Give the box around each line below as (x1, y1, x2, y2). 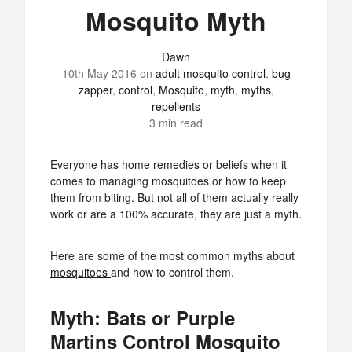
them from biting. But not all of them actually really (50, 189, 299, 205)
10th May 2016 (61, 65, 137, 81)
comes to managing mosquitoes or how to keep (50, 173, 286, 189)
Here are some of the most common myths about (50, 247, 295, 263)
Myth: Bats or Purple (50, 304, 235, 331)
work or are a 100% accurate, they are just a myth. (50, 206, 302, 222)
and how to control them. (111, 264, 234, 280)
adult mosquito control (155, 65, 266, 81)
